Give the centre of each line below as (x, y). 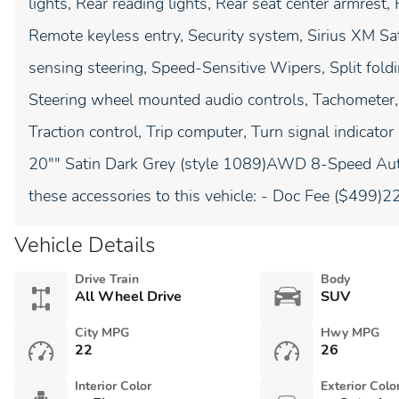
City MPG (102, 333)
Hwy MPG (350, 333)
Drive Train (107, 279)
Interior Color (113, 386)
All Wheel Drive (128, 297)
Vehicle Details (85, 245)
